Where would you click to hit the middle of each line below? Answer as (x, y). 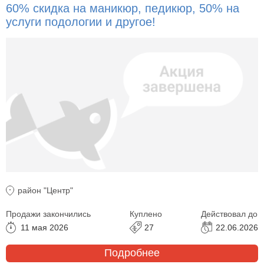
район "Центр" (45, 190)
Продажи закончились (48, 214)
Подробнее (132, 253)
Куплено (146, 214)
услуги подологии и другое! (81, 22)
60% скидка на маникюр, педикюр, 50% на (123, 9)
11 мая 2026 (44, 227)
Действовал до (229, 214)
